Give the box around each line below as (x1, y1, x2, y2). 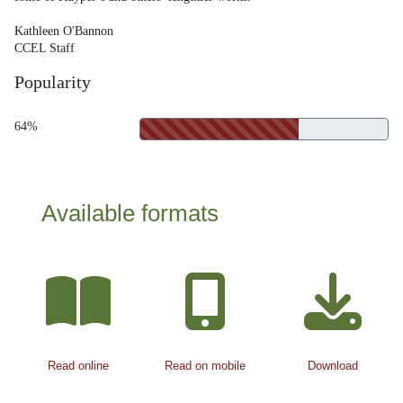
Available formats (41, 200, 219, 227)
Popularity (14, 72, 91, 92)
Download (307, 359, 358, 372)
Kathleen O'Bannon (14, 24, 113, 38)
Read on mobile (165, 359, 246, 372)
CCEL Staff (14, 41, 75, 55)
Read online (47, 359, 109, 372)
